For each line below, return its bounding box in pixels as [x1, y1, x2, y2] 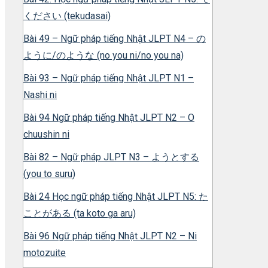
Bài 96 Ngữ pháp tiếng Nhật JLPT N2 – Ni [23, 230, 197, 242]
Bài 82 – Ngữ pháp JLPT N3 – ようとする [23, 151, 199, 163]
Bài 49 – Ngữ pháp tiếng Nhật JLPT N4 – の [23, 33, 206, 45]
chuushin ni [23, 129, 69, 141]
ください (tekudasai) [23, 10, 111, 22]
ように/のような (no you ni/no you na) [23, 50, 184, 62]
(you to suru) [23, 168, 75, 180]
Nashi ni [23, 89, 57, 101]
